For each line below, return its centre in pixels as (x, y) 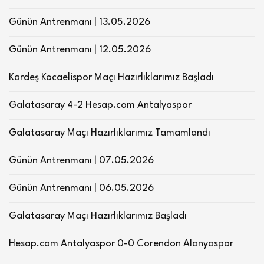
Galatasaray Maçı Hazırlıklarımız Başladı (98, 216)
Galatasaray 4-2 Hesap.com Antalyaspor (100, 105)
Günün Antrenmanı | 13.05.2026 (80, 22)
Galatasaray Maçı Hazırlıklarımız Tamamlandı (110, 133)
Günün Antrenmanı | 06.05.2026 (81, 188)
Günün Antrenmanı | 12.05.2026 (80, 49)
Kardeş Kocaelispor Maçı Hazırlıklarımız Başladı (111, 77)
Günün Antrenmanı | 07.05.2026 (81, 160)
